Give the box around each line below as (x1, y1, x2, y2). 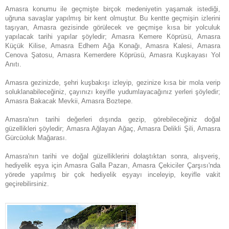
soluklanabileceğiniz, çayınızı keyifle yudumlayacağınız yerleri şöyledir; (5, 88, 220, 96)
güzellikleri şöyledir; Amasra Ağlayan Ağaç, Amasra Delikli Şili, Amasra (5, 125, 220, 132)
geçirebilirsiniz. (5, 180, 49, 188)
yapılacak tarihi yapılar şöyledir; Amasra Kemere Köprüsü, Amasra (5, 33, 220, 40)
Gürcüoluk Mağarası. (5, 134, 67, 142)
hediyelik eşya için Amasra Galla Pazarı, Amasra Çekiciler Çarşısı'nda (5, 162, 220, 169)
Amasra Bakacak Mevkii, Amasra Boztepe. (5, 97, 133, 105)
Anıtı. (5, 60, 21, 68)
